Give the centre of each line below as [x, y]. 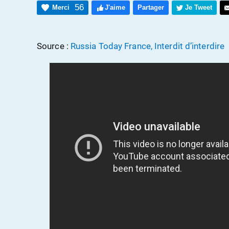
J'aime [115, 8]
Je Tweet [199, 8]
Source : [54, 46]
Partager [151, 8]
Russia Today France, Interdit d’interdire [147, 46]
